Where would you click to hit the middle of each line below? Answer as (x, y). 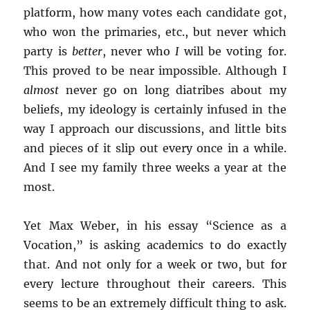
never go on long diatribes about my (173, 90)
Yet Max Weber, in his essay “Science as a (155, 226)
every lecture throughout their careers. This (155, 284)
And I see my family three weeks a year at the (155, 167)
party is (48, 51)
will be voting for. (235, 51)
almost (42, 90)
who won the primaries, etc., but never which (155, 32)
